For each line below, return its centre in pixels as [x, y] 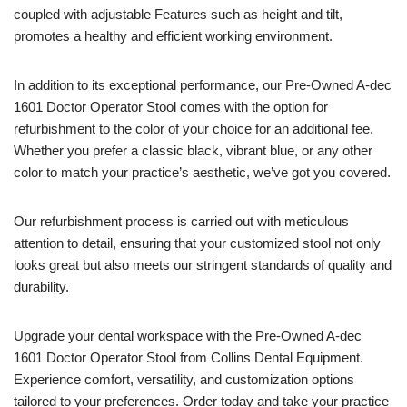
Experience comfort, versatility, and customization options [184, 379]
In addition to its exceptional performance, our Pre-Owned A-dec [203, 85]
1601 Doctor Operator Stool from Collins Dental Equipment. [189, 357]
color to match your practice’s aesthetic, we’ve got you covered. [202, 172]
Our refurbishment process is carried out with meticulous [181, 221]
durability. [41, 287]
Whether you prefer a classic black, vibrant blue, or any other [193, 150]
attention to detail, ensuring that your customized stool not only [197, 243]
